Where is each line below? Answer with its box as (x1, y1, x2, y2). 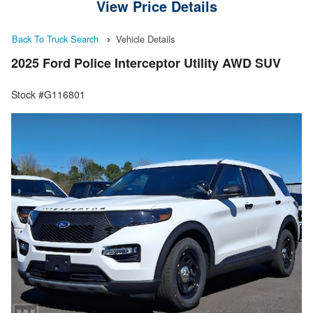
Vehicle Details (116, 32, 175, 45)
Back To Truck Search (12, 32, 99, 45)
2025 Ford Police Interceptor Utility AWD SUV (11, 54, 281, 73)
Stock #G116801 (11, 87, 85, 102)
